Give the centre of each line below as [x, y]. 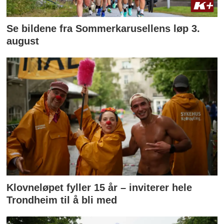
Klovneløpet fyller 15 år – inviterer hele [99, 188]
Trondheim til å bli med [62, 200]
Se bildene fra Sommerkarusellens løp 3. [103, 29]
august [23, 41]
